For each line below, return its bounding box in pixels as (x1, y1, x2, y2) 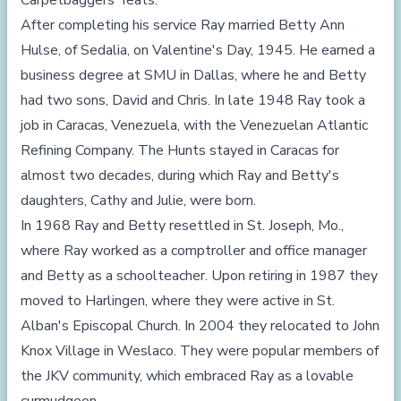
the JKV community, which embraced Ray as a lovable (21, 366, 354, 386)
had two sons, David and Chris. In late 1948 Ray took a (21, 90, 365, 110)
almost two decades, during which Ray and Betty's (21, 166, 339, 185)
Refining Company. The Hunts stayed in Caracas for (21, 141, 339, 160)
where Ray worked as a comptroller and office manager (21, 241, 367, 260)
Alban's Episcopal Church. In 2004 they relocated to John (21, 316, 380, 336)
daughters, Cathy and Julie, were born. (21, 191, 256, 210)
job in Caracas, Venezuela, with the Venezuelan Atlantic (21, 115, 368, 135)
